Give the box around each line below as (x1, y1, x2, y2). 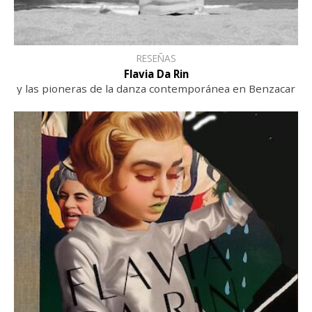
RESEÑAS (136, 51, 176, 65)
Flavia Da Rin (123, 66, 189, 81)
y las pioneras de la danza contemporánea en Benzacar (17, 81, 295, 95)
